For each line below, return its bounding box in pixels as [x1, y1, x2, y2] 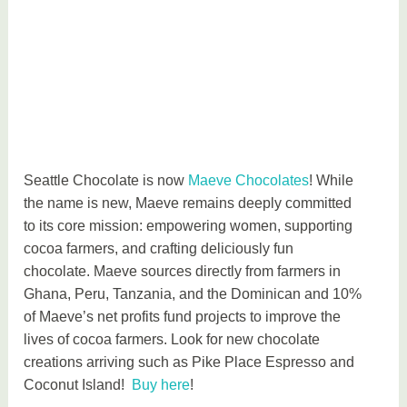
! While [309, 172, 354, 188]
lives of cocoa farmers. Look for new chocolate [24, 331, 321, 347]
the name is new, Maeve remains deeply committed [24, 194, 352, 211]
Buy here [132, 376, 191, 392]
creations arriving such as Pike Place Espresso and [24, 353, 355, 370]
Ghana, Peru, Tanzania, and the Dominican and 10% [24, 285, 362, 302]
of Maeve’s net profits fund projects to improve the [24, 308, 342, 324]
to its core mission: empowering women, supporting [24, 217, 353, 233]
